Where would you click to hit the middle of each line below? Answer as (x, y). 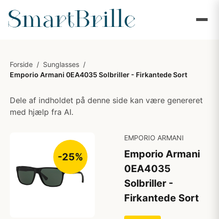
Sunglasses (61, 64)
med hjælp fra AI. (42, 112)
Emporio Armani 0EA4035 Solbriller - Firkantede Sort (99, 75)
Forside (21, 64)
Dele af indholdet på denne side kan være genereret (106, 100)
